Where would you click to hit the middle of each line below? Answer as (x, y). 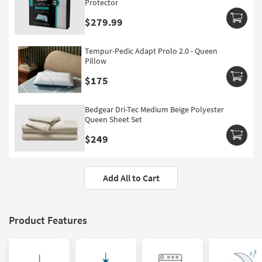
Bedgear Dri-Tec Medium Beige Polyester (154, 110)
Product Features (48, 220)
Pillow (96, 61)
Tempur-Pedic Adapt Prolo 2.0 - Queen (151, 51)
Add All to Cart (131, 178)
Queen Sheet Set (113, 120)
